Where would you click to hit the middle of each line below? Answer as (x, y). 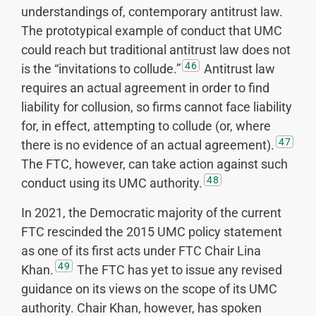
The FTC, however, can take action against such (154, 164)
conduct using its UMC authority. (112, 183)
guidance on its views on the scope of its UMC (149, 288)
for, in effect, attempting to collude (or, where (146, 126)
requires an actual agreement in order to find (145, 88)
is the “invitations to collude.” (101, 69)
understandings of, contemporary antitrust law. (152, 12)
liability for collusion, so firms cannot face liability (157, 107)
